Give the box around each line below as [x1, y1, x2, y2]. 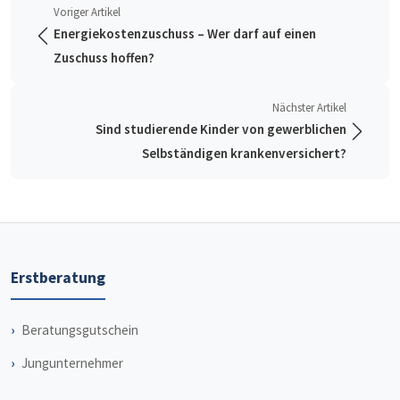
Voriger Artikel [54, 4, 121, 19]
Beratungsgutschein [21, 321, 138, 338]
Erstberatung [11, 268, 105, 287]
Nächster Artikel [272, 100, 346, 114]
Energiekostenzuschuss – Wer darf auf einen [54, 25, 316, 42]
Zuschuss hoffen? [54, 49, 154, 66]
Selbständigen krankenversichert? [142, 145, 346, 162]
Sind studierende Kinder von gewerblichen [96, 121, 346, 137]
